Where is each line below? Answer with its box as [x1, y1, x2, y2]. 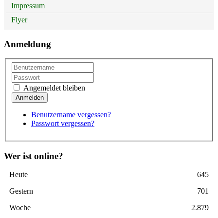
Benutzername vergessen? [31, 110, 111, 119]
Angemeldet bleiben [21, 83, 85, 92]
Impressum [11, 1, 45, 10]
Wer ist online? [4, 150, 63, 161]
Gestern [9, 187, 33, 196]
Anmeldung [4, 38, 51, 49]
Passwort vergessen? [31, 119, 94, 127]
